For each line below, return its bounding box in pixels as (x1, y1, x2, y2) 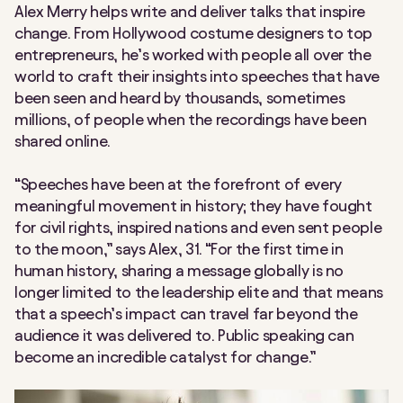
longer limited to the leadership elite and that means (14, 283, 383, 301)
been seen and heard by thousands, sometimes (14, 89, 345, 107)
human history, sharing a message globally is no (14, 262, 345, 280)
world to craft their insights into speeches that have (14, 67, 380, 85)
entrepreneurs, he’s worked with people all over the (14, 46, 372, 64)
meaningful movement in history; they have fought (14, 197, 372, 215)
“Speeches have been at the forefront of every (14, 175, 342, 193)
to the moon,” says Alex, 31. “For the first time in (14, 240, 344, 258)
